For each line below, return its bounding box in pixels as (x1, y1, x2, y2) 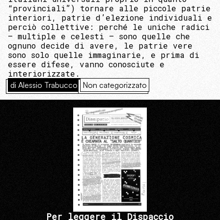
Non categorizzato (82, 80, 147, 90)
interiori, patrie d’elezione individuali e (8, 12, 212, 23)
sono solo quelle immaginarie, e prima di (8, 49, 199, 60)
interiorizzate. (8, 68, 80, 79)
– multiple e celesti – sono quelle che (8, 30, 190, 41)
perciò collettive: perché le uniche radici (8, 21, 210, 32)
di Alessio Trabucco (10, 80, 78, 90)
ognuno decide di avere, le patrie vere (8, 40, 192, 51)
